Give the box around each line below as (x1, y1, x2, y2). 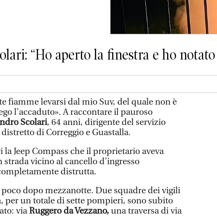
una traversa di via (111, 205, 182, 216)
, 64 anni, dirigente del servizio (47, 117, 166, 127)
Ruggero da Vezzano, (29, 205, 111, 216)
